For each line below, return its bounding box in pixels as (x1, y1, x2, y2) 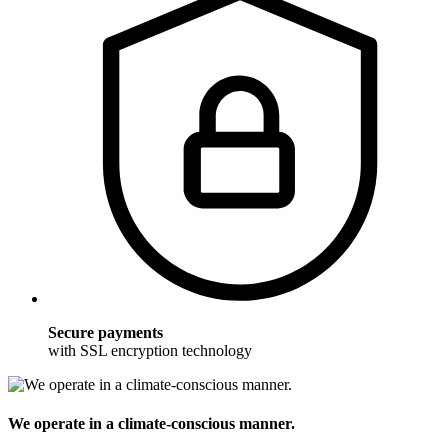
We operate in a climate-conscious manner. (8, 415, 295, 433)
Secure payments (48, 323, 163, 341)
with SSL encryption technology (48, 341, 252, 359)
